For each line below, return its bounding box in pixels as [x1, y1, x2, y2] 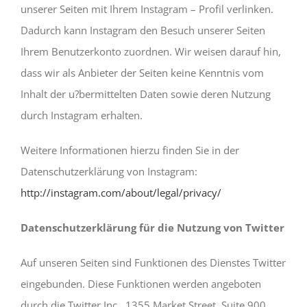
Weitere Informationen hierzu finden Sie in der [21, 143, 239, 157]
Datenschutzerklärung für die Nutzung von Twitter [21, 220, 284, 234]
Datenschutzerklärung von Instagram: [21, 164, 197, 178]
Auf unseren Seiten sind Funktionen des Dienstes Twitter [21, 255, 286, 269]
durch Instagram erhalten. [21, 108, 143, 122]
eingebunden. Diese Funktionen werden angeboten [21, 276, 261, 291]
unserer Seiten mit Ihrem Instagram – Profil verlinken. [21, 1, 273, 16]
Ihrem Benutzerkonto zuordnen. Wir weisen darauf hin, [21, 44, 281, 58]
